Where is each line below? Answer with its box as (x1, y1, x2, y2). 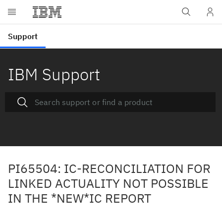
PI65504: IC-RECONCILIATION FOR (8, 160, 211, 176)
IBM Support (8, 63, 100, 85)
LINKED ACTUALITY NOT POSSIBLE (8, 175, 209, 191)
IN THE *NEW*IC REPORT (8, 190, 151, 206)
